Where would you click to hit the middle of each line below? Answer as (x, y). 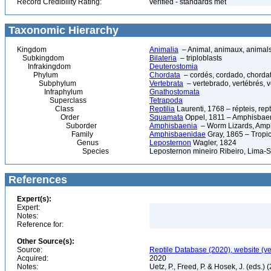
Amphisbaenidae (178, 134)
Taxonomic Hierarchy (62, 30)
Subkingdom (41, 58)
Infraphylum (50, 92)
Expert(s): (34, 199)
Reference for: (40, 224)
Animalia (164, 50)
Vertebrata (166, 83)
